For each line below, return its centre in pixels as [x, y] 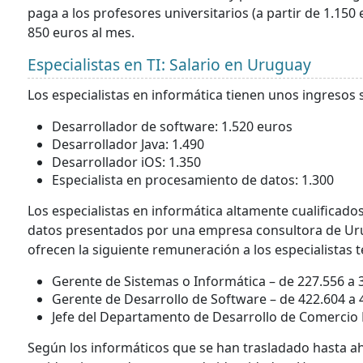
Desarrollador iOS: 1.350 [126, 162]
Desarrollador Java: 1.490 [128, 145]
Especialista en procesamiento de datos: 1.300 [193, 180]
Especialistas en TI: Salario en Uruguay [169, 65]
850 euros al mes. [83, 33]
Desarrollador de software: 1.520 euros [172, 127]
